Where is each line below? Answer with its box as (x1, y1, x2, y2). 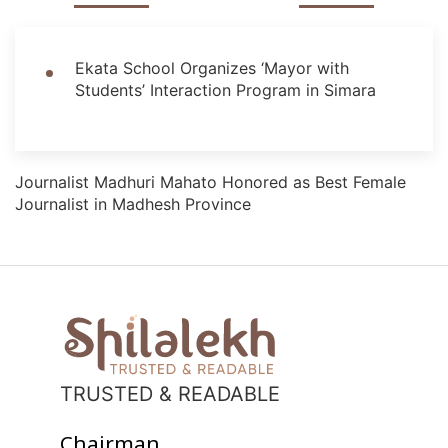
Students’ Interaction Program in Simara (75, 80, 376, 101)
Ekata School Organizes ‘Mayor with (75, 58, 349, 79)
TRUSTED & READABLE (60, 381, 280, 406)
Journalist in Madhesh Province (15, 194, 251, 215)
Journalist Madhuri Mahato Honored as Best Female (15, 172, 406, 193)
